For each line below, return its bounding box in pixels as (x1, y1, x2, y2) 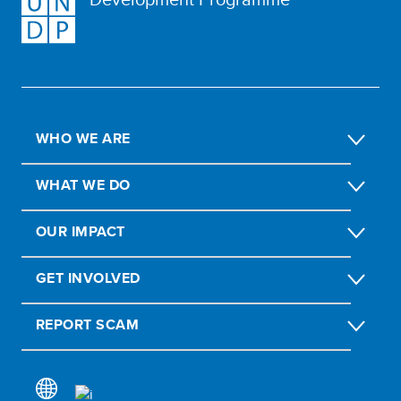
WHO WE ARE (36, 127, 131, 149)
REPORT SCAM (36, 313, 140, 335)
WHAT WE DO (36, 174, 131, 195)
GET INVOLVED (36, 267, 141, 288)
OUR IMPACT (36, 220, 125, 242)
